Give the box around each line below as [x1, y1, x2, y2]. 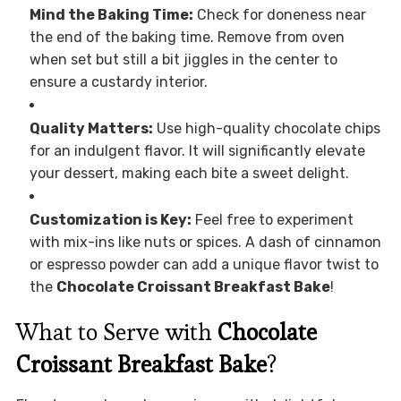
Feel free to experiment [191, 211, 354, 229]
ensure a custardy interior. [29, 73, 208, 91]
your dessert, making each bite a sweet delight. [29, 165, 349, 183]
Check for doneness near [192, 6, 366, 24]
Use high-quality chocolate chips [152, 120, 380, 138]
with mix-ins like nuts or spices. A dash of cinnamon [29, 234, 381, 252]
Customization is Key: [29, 211, 192, 229]
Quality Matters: [29, 120, 153, 138]
